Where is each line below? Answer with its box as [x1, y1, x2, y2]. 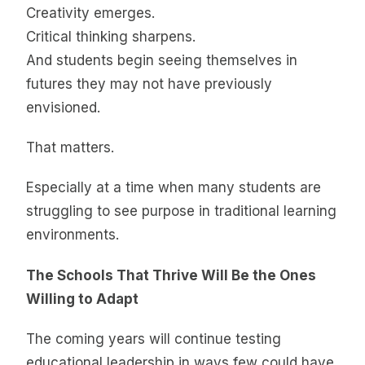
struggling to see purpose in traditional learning [26, 203, 336, 220]
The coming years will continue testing [26, 331, 281, 348]
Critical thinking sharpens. [26, 28, 196, 45]
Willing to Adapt [26, 290, 139, 307]
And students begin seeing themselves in [26, 51, 297, 68]
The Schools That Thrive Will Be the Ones [26, 266, 316, 284]
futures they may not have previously [26, 75, 272, 92]
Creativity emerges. [26, 4, 155, 21]
